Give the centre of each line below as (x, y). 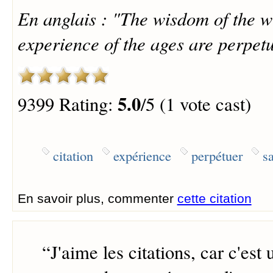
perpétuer (217, 156)
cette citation (214, 199)
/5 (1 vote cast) (196, 104)
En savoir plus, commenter (97, 199)
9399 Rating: (67, 104)
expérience (142, 156)
